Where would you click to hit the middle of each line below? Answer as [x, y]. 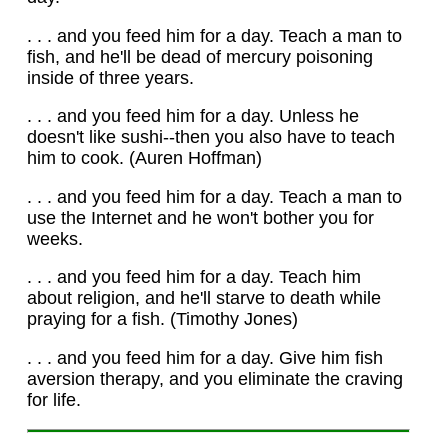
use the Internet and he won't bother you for [200, 217]
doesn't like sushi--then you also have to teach [210, 137]
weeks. [54, 238]
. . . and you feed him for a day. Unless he [192, 116]
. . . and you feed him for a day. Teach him [193, 277]
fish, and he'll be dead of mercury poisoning [199, 56]
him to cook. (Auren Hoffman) [144, 158]
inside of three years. [110, 77]
